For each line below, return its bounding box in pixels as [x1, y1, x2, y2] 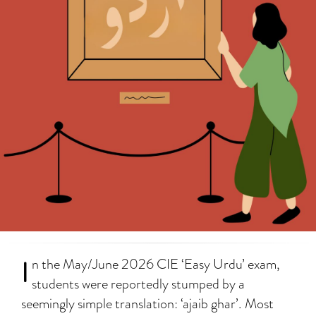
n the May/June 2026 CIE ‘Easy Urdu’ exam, [32, 254, 280, 274]
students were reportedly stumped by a [32, 274, 245, 294]
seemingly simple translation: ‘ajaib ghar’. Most [21, 293, 274, 314]
